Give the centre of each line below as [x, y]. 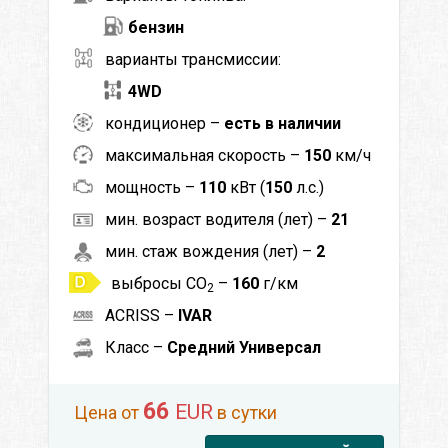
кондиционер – [164, 123]
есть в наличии [282, 123]
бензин [156, 27]
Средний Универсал [244, 347]
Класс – [136, 347]
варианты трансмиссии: [193, 59]
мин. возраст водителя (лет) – [218, 219]
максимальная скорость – [204, 155]
